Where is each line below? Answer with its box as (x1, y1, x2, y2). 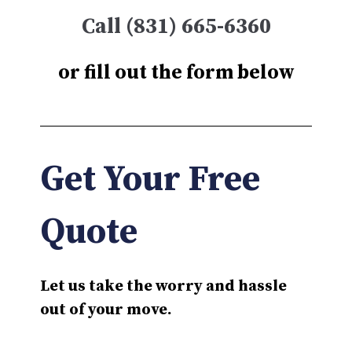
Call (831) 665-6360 (81, 13, 271, 40)
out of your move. (40, 300, 172, 321)
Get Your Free (40, 158, 260, 203)
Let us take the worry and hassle (40, 277, 287, 297)
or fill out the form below (57, 60, 295, 85)
